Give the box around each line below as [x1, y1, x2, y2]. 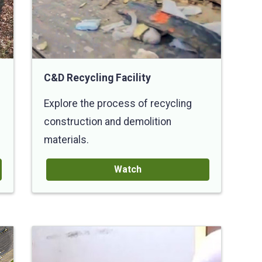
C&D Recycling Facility [44, 71, 151, 84]
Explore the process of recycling [44, 97, 192, 109]
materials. [44, 133, 89, 146]
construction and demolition [44, 115, 171, 127]
